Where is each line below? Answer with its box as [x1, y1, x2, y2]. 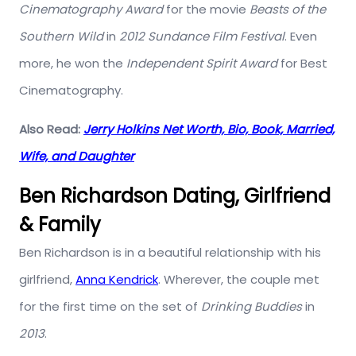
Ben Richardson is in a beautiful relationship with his [19, 243, 321, 261]
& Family [19, 211, 101, 238]
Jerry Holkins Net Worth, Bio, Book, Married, [83, 120, 335, 137]
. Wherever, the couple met [158, 270, 319, 288]
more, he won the [19, 54, 123, 72]
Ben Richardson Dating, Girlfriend [19, 182, 331, 209]
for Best [277, 54, 327, 72]
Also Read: [19, 120, 80, 137]
